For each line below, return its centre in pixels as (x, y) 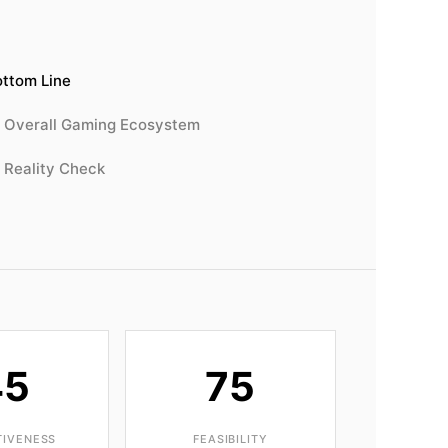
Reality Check (54, 168)
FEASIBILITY (230, 439)
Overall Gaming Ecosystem (102, 124)
